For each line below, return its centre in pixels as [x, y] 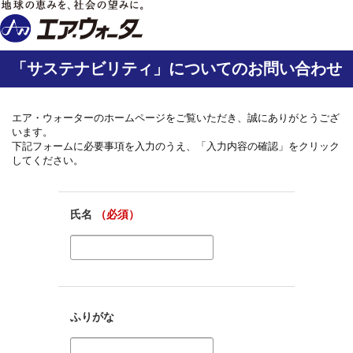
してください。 [48, 160]
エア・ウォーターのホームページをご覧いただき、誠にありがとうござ [176, 118]
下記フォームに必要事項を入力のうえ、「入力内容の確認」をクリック [176, 146]
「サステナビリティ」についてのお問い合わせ [176, 69]
